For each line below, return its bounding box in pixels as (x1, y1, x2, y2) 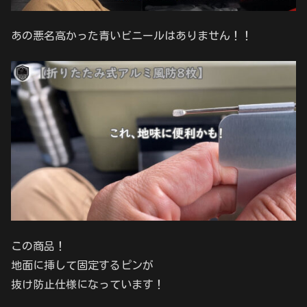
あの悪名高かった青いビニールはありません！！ (11, 30, 252, 42)
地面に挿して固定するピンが (11, 259, 153, 271)
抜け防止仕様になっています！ (11, 278, 164, 290)
